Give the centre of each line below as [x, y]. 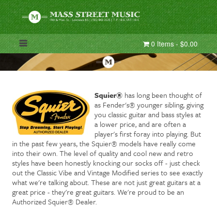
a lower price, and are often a [140, 124]
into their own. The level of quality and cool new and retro [103, 153]
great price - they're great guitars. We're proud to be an [98, 192]
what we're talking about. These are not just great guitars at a [106, 182]
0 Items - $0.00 [173, 44]
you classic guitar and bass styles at [148, 114]
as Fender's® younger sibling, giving [149, 104]
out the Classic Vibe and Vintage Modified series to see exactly [108, 172]
